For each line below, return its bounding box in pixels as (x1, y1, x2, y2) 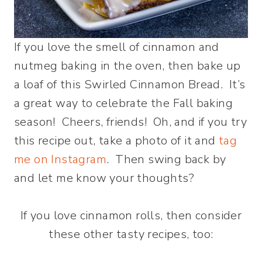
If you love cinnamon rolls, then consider (20, 208, 242, 224)
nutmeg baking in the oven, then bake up (14, 58, 241, 74)
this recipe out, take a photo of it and (14, 133, 219, 149)
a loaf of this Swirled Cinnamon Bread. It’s (14, 77, 246, 93)
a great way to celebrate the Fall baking (14, 95, 233, 112)
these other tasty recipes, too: (49, 226, 213, 243)
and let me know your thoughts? (14, 170, 194, 187)
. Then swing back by (106, 151, 226, 168)
